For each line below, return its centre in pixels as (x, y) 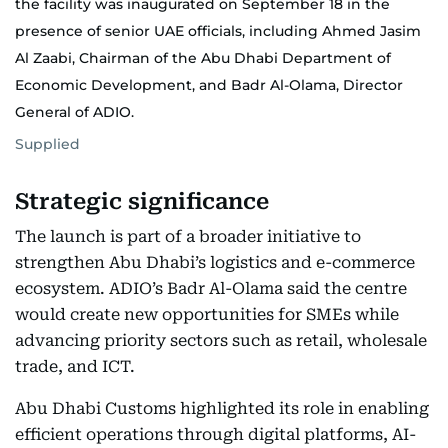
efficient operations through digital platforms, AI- (215, 434)
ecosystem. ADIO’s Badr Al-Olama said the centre (211, 288)
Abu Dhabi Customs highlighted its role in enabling (222, 408)
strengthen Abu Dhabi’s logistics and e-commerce (215, 262)
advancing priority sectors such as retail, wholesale (221, 340)
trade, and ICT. (75, 366)
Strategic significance (142, 201)
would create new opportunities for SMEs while (207, 314)
